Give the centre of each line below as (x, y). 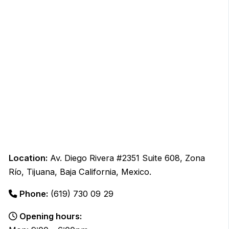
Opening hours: (50, 216)
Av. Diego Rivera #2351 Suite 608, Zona (126, 158)
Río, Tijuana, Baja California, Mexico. (80, 172)
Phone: (33, 194)
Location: (28, 158)
